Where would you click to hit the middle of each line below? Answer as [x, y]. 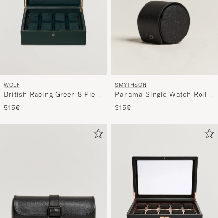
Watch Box [23, 104]
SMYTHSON [131, 85]
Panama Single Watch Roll [161, 95]
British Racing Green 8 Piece [54, 95]
